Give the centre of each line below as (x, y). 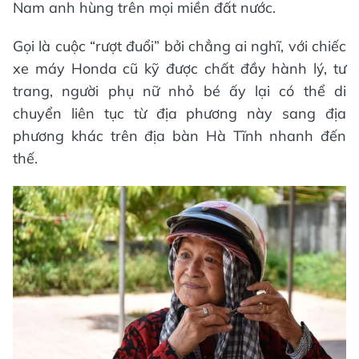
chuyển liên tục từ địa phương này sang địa (179, 113)
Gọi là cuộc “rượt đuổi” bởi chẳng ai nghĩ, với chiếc (179, 46)
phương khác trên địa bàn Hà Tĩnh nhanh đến (179, 135)
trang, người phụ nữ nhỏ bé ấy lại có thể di (179, 91)
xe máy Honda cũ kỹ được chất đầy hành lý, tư (179, 68)
